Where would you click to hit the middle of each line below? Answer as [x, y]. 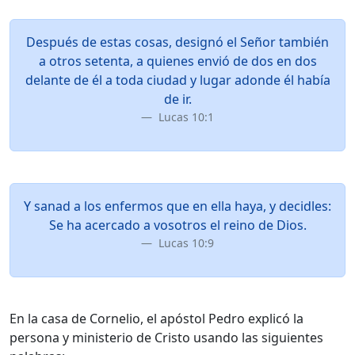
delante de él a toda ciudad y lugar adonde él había [177, 80]
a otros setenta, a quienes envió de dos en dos [177, 61]
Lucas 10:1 [185, 117]
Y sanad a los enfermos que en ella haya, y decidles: [177, 206]
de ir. [177, 99]
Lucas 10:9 [185, 243]
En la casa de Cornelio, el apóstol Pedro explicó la [157, 319]
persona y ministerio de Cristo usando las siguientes [166, 338]
